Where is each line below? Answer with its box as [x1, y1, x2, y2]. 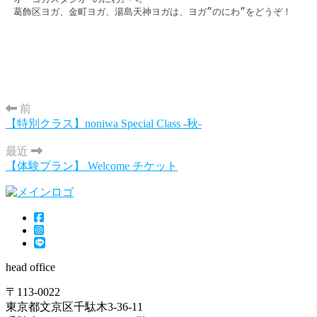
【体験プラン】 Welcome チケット [6, 159, 178, 172]
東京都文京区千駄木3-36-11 [6, 300, 143, 313]
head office [6, 260, 55, 273]
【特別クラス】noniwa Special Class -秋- [6, 117, 202, 129]
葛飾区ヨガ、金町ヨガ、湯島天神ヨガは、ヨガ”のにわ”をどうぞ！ [13, 6, 292, 17]
